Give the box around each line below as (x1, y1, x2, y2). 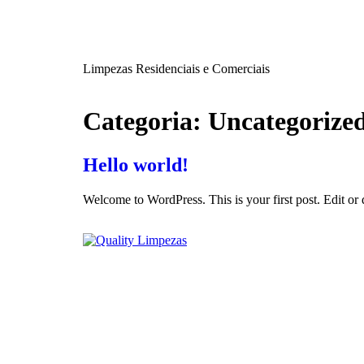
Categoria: (83, 106, 208, 136)
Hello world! (83, 154, 188, 175)
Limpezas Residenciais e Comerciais (83, 62, 270, 76)
